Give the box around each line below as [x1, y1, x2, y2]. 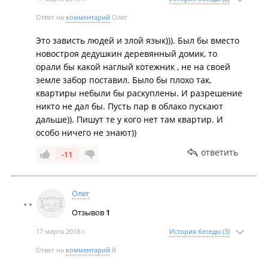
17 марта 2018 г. [36, 226, 87, 236]
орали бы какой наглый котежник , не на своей [36, 61, 230, 72]
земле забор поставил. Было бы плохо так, [36, 74, 211, 86]
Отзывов [72, 207, 106, 218]
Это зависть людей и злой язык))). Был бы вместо [36, 35, 239, 46]
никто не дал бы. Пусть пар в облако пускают [36, 100, 223, 112]
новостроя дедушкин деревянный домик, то [36, 48, 217, 59]
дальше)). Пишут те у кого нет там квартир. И [36, 114, 223, 125]
